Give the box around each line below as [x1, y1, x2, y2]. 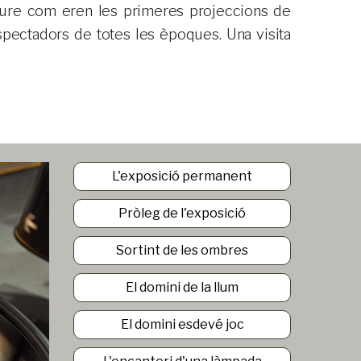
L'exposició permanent [112, 168, 252, 184]
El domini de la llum [126, 280, 239, 295]
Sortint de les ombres [116, 243, 248, 258]
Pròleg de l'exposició [118, 205, 246, 221]
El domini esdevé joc [120, 317, 244, 332]
